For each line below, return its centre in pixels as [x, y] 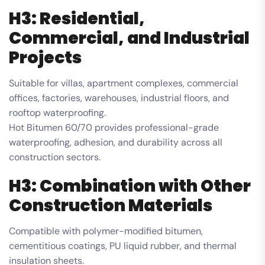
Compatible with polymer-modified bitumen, [106, 231]
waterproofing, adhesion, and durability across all [116, 142]
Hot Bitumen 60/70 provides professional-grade [114, 127]
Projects [45, 57]
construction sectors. [55, 157]
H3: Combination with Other [130, 186]
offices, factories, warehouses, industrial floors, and [119, 98]
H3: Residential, [77, 18]
